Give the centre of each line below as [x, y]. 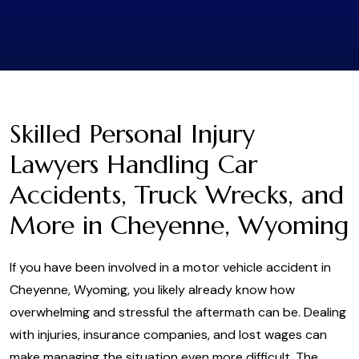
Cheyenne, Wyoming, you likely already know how [152, 290]
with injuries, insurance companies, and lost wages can [168, 335]
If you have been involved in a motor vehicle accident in [170, 267]
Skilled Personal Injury [132, 134]
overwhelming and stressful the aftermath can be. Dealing [178, 312]
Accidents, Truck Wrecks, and [177, 195]
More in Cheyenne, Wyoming [179, 225]
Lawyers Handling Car [133, 164]
